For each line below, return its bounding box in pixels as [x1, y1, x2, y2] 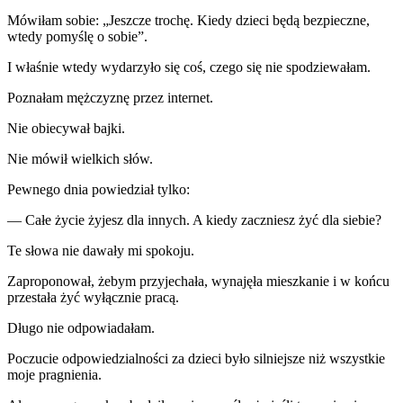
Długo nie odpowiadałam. [7, 319, 155, 336]
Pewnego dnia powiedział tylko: [7, 181, 190, 197]
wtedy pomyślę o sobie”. [7, 28, 148, 44]
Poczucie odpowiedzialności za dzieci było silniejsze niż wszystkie [7, 350, 385, 366]
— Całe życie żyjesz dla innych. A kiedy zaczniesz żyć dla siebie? [7, 211, 381, 228]
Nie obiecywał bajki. [7, 120, 125, 136]
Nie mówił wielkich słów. [7, 150, 153, 166]
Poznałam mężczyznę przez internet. [7, 89, 213, 105]
